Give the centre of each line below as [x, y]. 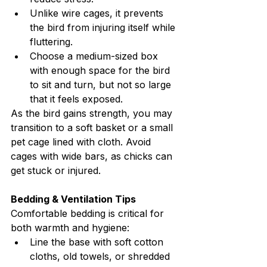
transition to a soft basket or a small [93, 128]
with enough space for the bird [101, 71]
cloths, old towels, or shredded [101, 257]
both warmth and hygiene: [70, 228]
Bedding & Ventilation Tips [73, 199]
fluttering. [51, 42]
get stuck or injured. [56, 171]
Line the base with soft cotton [98, 242]
